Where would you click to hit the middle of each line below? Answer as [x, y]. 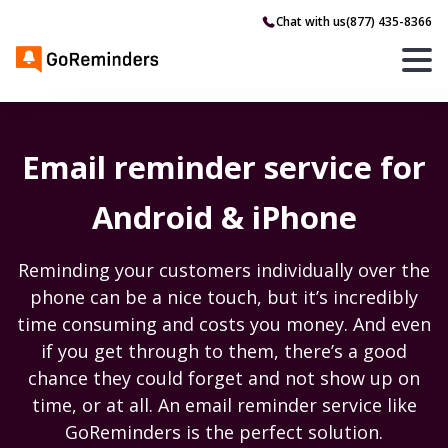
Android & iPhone [224, 217]
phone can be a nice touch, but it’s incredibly [224, 297]
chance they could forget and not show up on [224, 378]
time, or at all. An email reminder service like [224, 405]
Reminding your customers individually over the [224, 270]
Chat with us [311, 21]
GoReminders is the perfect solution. [224, 432]
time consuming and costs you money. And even [224, 324]
